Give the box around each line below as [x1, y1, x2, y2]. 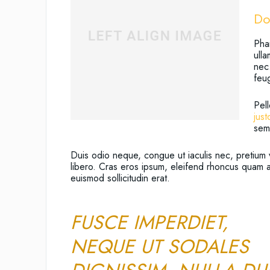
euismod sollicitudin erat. [71, 171, 170, 185]
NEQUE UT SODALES [71, 232, 249, 260]
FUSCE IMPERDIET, [71, 208, 228, 236]
